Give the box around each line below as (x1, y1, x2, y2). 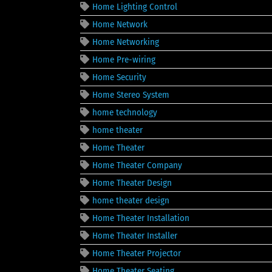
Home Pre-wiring (92, 53, 155, 65)
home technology (92, 106, 157, 118)
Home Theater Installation (92, 212, 189, 223)
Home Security (92, 71, 146, 83)
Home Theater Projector (92, 247, 181, 259)
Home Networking (92, 36, 159, 47)
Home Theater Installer (92, 229, 177, 241)
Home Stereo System (92, 89, 169, 100)
